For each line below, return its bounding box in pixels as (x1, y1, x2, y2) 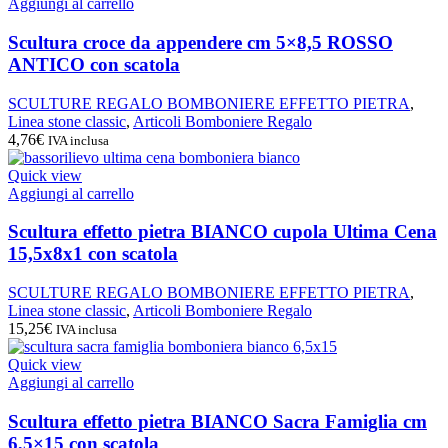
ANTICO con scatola (8, 53, 180, 75)
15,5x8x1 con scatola (8, 243, 178, 265)
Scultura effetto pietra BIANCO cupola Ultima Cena (8, 221, 437, 243)
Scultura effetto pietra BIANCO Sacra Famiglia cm (8, 410, 427, 432)
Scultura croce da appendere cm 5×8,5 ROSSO (8, 31, 393, 53)
